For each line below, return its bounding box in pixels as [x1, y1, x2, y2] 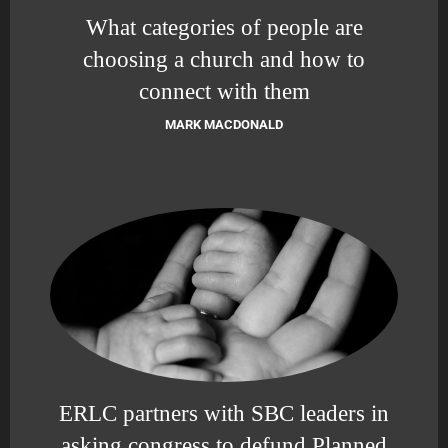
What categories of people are [85, 13, 363, 40]
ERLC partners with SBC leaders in [59, 399, 389, 426]
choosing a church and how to [83, 45, 365, 72]
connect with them [138, 77, 310, 104]
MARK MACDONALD [165, 116, 283, 132]
